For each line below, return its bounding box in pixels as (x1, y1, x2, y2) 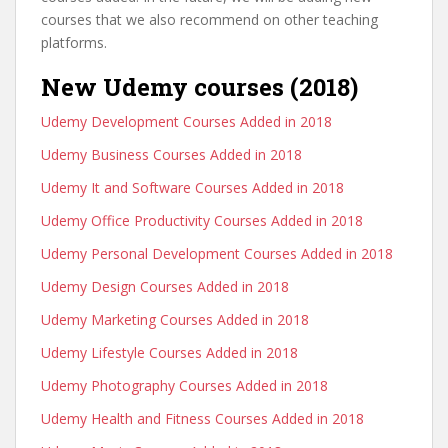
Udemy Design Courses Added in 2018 (41, 277, 289, 296)
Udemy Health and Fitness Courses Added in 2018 (41, 409, 364, 428)
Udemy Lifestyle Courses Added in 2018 (41, 343, 298, 362)
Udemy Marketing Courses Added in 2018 (41, 310, 309, 329)
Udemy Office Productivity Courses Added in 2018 (41, 211, 363, 230)
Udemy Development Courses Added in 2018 (41, 112, 332, 131)
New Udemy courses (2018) (41, 71, 358, 103)
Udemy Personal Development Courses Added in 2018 (41, 244, 393, 263)
